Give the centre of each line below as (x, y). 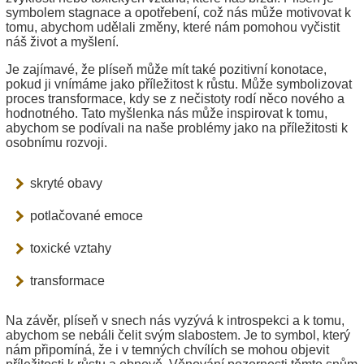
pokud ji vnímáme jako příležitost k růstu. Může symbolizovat (179, 84)
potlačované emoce (87, 215)
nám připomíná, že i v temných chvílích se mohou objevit (167, 349)
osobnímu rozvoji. (56, 142)
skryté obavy (66, 183)
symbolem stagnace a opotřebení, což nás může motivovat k (178, 12)
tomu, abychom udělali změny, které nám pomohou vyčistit (173, 27)
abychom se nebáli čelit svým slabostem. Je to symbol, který (178, 335)
